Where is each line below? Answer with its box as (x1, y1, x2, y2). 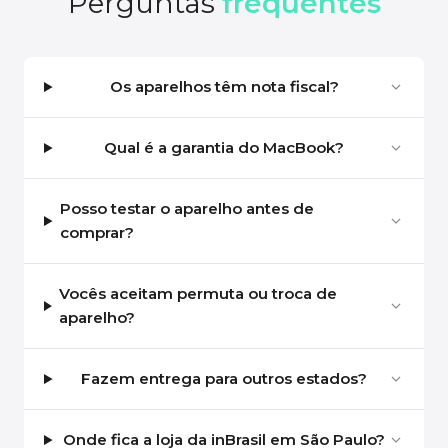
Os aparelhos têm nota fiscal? (109, 77, 339, 97)
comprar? (59, 223, 134, 243)
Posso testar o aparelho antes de (59, 199, 314, 219)
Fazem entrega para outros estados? (81, 369, 368, 389)
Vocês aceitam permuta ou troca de (59, 284, 338, 304)
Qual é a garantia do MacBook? (104, 138, 345, 158)
